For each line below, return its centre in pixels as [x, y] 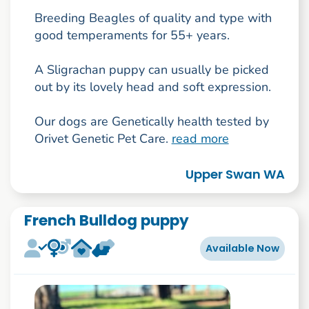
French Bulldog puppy [106, 220]
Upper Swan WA [236, 175]
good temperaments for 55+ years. [132, 36]
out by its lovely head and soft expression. [152, 87]
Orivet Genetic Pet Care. [103, 139]
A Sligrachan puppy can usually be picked [151, 70]
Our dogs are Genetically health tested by [151, 122]
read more [200, 139]
